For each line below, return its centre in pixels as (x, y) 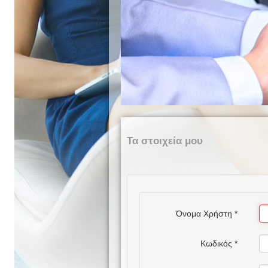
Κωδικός (216, 243)
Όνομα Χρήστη (204, 213)
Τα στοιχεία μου (165, 141)
